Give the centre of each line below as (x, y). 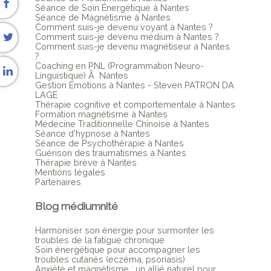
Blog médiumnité (76, 206)
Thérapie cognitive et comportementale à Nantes (135, 105)
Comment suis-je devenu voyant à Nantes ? (124, 27)
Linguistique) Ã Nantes (81, 76)
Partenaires (58, 182)
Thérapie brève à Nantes (86, 163)
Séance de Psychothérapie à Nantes (109, 143)
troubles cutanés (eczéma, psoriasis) (110, 259)
